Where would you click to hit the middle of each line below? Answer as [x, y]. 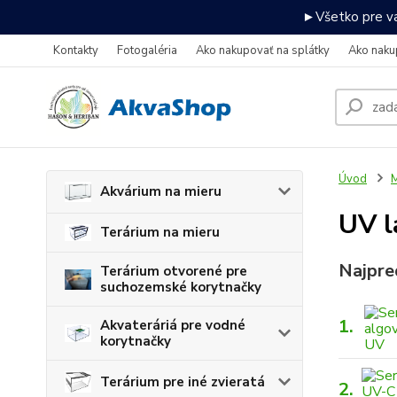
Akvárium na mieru [161, 192]
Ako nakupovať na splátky [263, 51]
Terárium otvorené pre [174, 272]
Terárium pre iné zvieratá [183, 382]
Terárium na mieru [160, 233]
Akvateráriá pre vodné [173, 326]
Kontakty [76, 51]
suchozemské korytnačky [181, 288]
